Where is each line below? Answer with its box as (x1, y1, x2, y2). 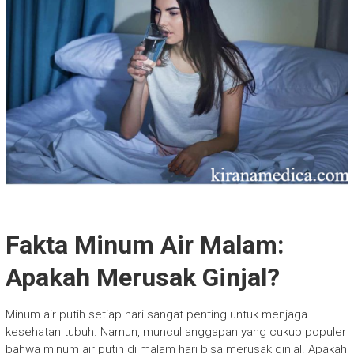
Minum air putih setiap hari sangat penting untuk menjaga (5, 307, 307, 322)
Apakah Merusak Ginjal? (5, 262, 280, 292)
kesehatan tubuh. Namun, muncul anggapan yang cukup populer (5, 324, 346, 339)
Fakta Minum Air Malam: (5, 229, 284, 260)
